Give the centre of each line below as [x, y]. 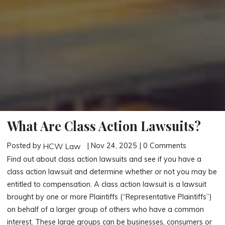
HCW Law [62, 146]
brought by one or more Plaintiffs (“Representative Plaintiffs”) [110, 197]
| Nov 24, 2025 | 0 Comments [136, 145]
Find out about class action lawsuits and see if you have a [104, 159]
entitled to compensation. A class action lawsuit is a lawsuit [107, 185]
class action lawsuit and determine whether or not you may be [112, 172]
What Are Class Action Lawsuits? [104, 126]
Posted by [25, 145]
